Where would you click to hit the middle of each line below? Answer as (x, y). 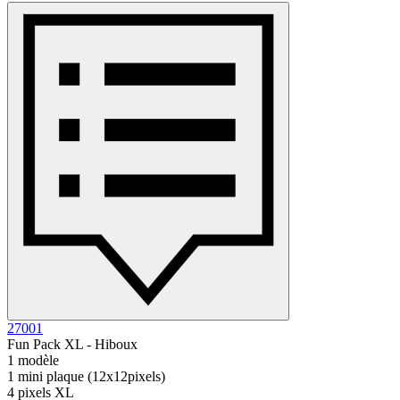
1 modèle (33, 361)
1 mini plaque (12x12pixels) (86, 377)
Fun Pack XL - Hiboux (72, 345)
